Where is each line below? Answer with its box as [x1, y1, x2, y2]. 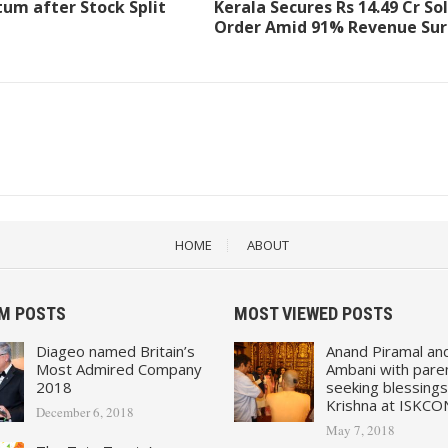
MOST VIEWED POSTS [234, 302, 393, 324]
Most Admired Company [36, 358, 202, 379]
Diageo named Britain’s [36, 340, 195, 361]
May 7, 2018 [326, 420, 395, 439]
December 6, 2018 [36, 402, 134, 421]
